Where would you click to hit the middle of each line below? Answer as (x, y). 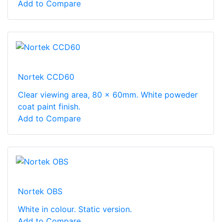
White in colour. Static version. (75, 209)
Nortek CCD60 (46, 77)
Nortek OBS (40, 192)
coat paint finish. (49, 106)
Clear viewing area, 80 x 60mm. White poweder (108, 94)
